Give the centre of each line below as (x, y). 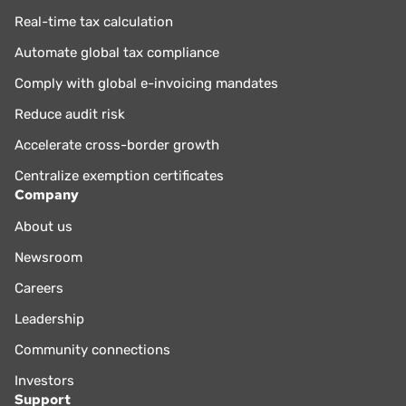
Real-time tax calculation (94, 21)
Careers (39, 289)
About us (43, 227)
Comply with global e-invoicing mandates (146, 83)
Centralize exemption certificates (119, 175)
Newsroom (48, 258)
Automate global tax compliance (117, 52)
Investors (44, 381)
